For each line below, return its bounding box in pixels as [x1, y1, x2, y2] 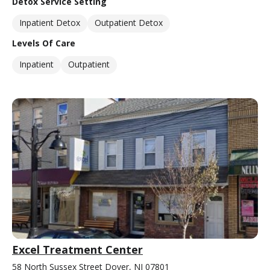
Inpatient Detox [19, 16, 80, 28]
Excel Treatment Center [12, 242, 143, 257]
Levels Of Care [12, 37, 75, 49]
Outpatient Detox [95, 16, 163, 28]
